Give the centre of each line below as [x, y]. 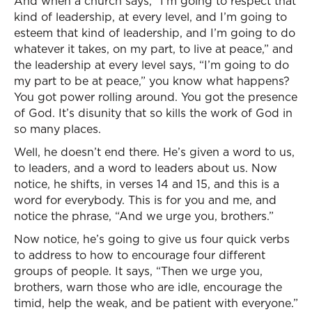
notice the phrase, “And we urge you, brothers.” [144, 216]
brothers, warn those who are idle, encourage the [148, 287]
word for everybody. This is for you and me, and [145, 200]
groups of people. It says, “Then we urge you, [138, 271]
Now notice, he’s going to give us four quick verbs [152, 239]
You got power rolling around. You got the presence [156, 97]
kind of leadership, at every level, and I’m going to [150, 17]
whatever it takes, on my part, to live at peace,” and [154, 49]
